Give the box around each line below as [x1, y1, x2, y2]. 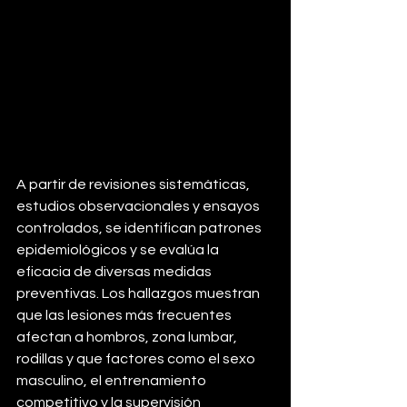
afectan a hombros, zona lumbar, [16, 330, 240, 345]
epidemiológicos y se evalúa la [16, 243, 222, 258]
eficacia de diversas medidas [16, 264, 214, 280]
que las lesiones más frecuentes [16, 308, 234, 323]
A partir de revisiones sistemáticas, [16, 177, 253, 193]
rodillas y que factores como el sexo [16, 352, 258, 367]
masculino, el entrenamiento [16, 373, 209, 389]
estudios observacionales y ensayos [16, 199, 263, 214]
